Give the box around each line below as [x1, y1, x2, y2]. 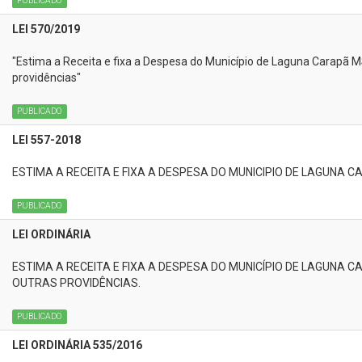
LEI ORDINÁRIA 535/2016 [12, 339, 142, 351]
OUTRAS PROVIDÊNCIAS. [12, 276, 141, 289]
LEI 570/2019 [12, 23, 80, 36]
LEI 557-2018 [12, 133, 81, 146]
